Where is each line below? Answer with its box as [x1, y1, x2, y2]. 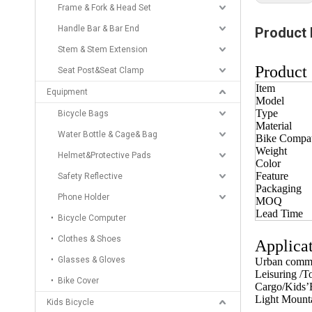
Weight [256, 145, 287, 157]
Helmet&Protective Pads [58, 150, 151, 160]
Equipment [47, 87, 88, 97]
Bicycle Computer [58, 213, 126, 223]
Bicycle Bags [58, 109, 109, 118]
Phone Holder [58, 192, 109, 202]
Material [256, 120, 292, 132]
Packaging [256, 182, 302, 194]
